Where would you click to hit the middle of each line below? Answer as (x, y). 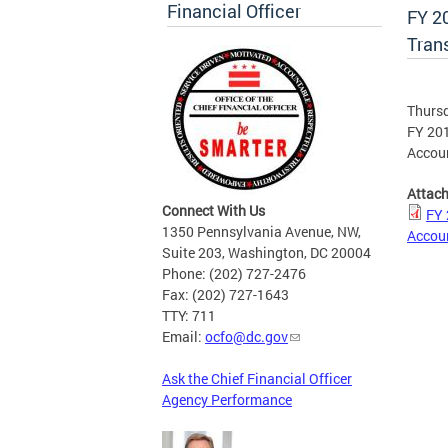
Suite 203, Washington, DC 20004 (266, 253)
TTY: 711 (189, 316)
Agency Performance (227, 400)
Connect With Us (213, 211)
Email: (183, 337)
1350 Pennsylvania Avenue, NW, (261, 232)
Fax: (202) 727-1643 (225, 295)
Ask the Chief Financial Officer (257, 379)
